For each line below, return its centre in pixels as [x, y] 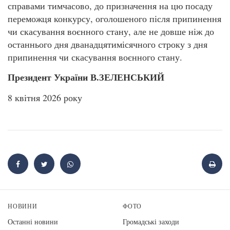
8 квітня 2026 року [45, 97]
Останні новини [33, 221]
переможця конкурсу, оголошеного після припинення [114, 18]
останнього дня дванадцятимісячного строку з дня [109, 44]
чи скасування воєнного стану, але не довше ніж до [111, 31]
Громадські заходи [151, 221]
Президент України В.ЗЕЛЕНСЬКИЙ [86, 77]
